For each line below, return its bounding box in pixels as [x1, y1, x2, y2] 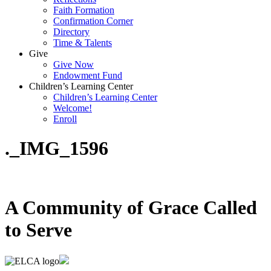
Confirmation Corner [53, 15, 133, 26]
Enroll [53, 113, 77, 124]
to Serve [5, 219, 72, 241]
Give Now [53, 59, 94, 70]
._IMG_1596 [5, 137, 108, 160]
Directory [53, 26, 90, 37]
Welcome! [53, 102, 92, 113]
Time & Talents [53, 37, 112, 48]
